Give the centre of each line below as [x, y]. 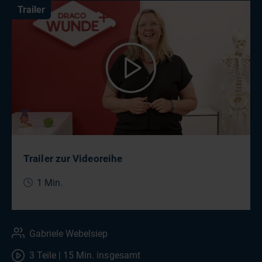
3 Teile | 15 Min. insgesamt [85, 255]
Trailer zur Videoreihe [73, 158]
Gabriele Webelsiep [69, 233]
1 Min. [50, 182]
